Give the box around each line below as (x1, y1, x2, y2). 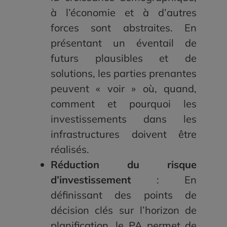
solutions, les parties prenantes (50, 67, 197, 80)
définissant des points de (50, 188, 197, 202)
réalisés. (50, 143, 89, 156)
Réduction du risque (50, 158, 197, 171)
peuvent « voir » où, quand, (50, 82, 197, 95)
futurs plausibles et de (50, 52, 197, 65)
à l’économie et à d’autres (50, 6, 197, 19)
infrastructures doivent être (50, 128, 197, 141)
